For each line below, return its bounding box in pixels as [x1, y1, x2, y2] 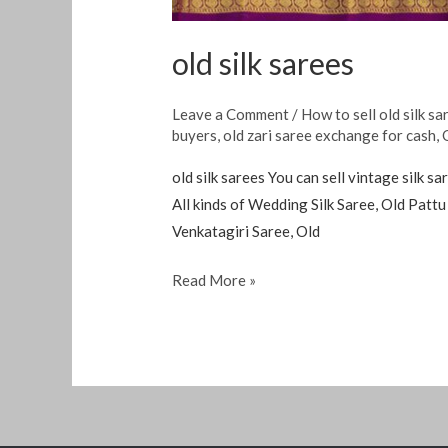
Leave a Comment [172, 104, 290, 123]
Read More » [172, 271, 257, 290]
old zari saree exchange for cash [223, 125, 437, 144]
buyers [172, 125, 218, 144]
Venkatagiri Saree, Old [172, 221, 321, 240]
